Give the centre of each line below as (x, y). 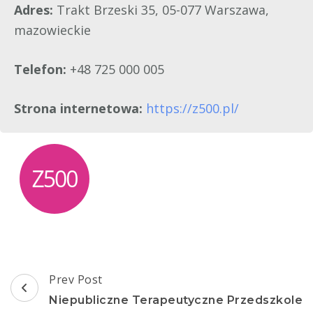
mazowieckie (52, 30)
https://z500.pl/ (192, 109)
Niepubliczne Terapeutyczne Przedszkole (176, 300)
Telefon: (42, 70)
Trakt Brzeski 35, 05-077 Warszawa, (163, 10)
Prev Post (76, 280)
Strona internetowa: (80, 109)
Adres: (35, 10)
